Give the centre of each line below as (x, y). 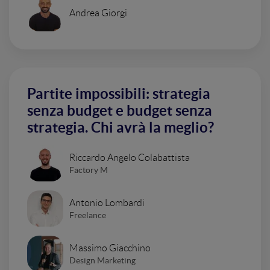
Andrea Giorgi (98, 13)
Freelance (88, 215)
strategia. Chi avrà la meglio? (121, 127)
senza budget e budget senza (120, 111)
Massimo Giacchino (110, 248)
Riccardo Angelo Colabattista (130, 157)
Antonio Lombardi (107, 202)
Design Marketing (102, 260)
